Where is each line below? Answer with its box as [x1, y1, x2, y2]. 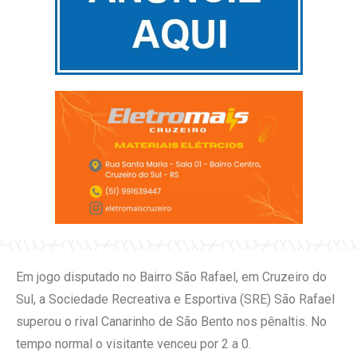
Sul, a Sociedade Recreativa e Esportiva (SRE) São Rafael [16, 292, 335, 308]
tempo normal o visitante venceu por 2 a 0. [16, 336, 251, 352]
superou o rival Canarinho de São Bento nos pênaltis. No [16, 314, 327, 330]
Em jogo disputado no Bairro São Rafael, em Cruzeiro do [16, 269, 327, 285]
